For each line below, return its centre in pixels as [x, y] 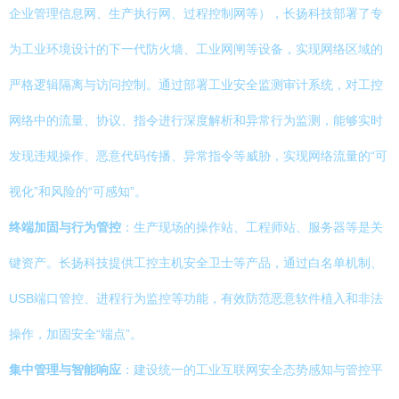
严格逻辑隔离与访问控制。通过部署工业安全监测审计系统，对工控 [196, 85]
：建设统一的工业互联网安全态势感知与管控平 [252, 370]
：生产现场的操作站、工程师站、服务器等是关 [252, 227]
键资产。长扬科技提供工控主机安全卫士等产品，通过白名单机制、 [196, 263]
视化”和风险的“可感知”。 [78, 191]
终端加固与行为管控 [65, 227]
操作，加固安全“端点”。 [76, 334]
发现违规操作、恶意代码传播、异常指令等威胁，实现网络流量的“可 [198, 156]
